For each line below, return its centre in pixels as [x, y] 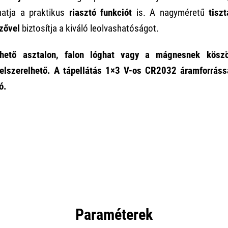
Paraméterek [114, 215]
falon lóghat [89, 55]
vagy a [135, 55]
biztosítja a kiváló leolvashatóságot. [89, 28]
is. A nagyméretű [170, 13]
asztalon [39, 55]
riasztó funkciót [101, 13]
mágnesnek [178, 55]
